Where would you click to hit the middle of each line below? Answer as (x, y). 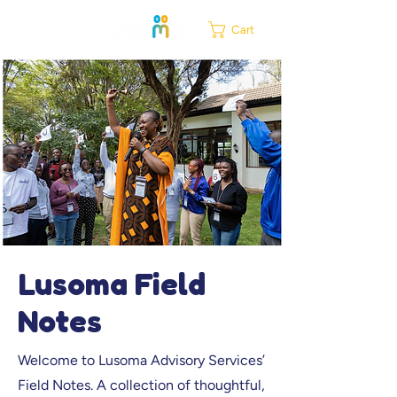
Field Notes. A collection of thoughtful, (141, 385)
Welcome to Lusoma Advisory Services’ (141, 360)
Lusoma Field (112, 284)
